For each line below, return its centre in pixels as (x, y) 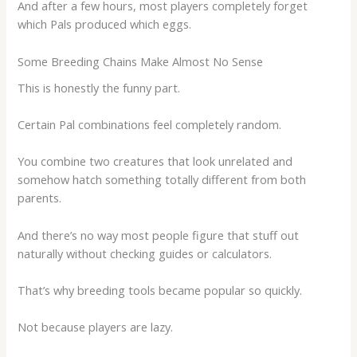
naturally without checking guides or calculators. (145, 253)
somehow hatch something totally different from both (162, 180)
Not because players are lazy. (96, 327)
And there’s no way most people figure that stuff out (159, 235)
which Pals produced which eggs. (105, 24)
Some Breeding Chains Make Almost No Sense (141, 61)
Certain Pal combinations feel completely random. (150, 125)
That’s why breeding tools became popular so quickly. (160, 290)
